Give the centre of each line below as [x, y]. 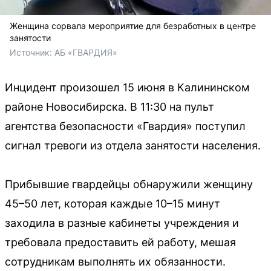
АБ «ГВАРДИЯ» [86, 53]
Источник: [32, 53]
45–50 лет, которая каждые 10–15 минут [113, 204]
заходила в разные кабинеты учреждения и [122, 223]
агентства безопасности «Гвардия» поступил [125, 126]
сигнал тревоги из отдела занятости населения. [133, 146]
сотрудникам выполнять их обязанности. [115, 262]
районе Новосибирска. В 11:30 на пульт [109, 107]
